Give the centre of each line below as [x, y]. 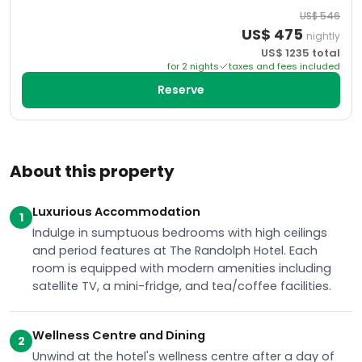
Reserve [181, 90]
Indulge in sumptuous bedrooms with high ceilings [180, 233]
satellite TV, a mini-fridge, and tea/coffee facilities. [182, 286]
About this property [92, 171]
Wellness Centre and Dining [119, 335]
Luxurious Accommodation [116, 212]
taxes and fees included [284, 66]
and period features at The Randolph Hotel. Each [175, 250]
